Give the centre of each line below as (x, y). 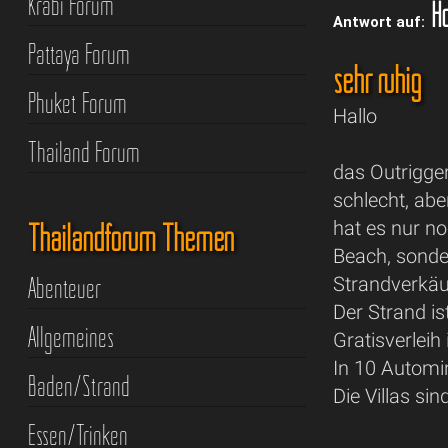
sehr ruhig (377, 80)
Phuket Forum (77, 103)
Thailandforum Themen (130, 238)
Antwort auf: (379, 22)
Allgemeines (70, 337)
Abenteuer (64, 288)
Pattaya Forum (78, 54)
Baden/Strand (78, 386)
